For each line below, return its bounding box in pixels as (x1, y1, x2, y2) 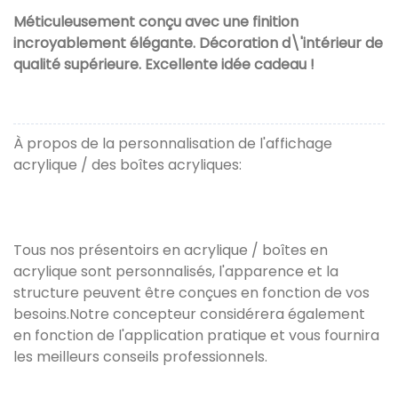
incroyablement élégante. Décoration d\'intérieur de (13, 33, 383, 54)
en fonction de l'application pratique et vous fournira (13, 325, 379, 346)
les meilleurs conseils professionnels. (13, 346, 267, 368)
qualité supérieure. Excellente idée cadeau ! (13, 54, 314, 76)
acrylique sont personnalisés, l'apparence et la (13, 261, 338, 283)
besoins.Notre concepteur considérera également (13, 304, 365, 325)
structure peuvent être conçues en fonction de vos (13, 283, 370, 304)
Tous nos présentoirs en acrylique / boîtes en (13, 240, 328, 261)
